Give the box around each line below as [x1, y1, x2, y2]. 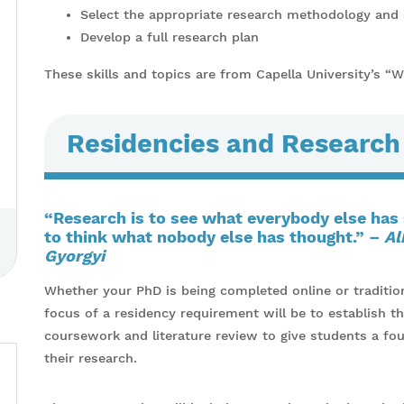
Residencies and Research [67, 128, 400, 159]
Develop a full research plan [80, 30, 259, 44]
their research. [44, 351, 137, 365]
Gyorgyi [44, 246, 105, 265]
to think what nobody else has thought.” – [44, 227, 384, 246]
